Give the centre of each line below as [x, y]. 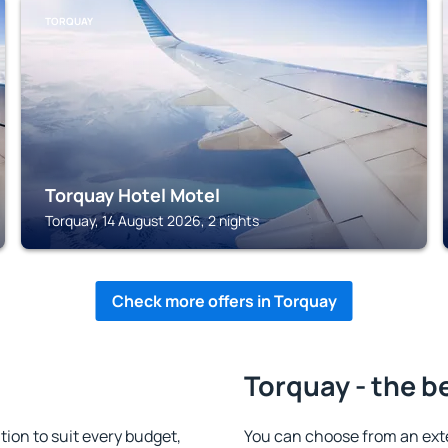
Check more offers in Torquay [224, 301]
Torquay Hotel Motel [133, 195]
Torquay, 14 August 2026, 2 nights [152, 220]
